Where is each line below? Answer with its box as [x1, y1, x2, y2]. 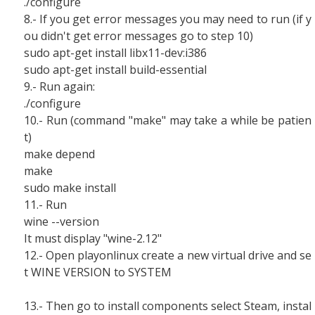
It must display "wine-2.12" [24, 231, 162, 246]
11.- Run [24, 197, 67, 212]
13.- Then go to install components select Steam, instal [24, 298, 311, 314]
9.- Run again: [24, 79, 95, 94]
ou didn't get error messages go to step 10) [24, 28, 253, 44]
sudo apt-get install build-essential [24, 62, 207, 77]
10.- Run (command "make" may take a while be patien [24, 112, 311, 128]
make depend [24, 146, 95, 162]
